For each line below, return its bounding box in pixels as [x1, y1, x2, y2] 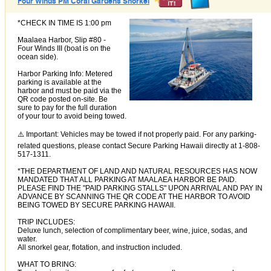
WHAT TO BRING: [18, 260, 76, 269]
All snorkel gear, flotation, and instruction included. [18, 243, 182, 252]
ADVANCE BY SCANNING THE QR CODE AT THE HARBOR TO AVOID [18, 192, 250, 201]
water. [18, 234, 37, 243]
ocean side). [18, 52, 58, 61]
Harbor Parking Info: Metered [18, 69, 113, 78]
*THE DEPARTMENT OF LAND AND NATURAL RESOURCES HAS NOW [18, 166, 257, 175]
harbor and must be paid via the [18, 86, 122, 95]
